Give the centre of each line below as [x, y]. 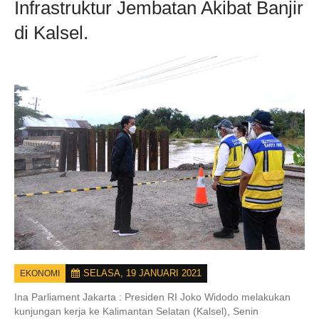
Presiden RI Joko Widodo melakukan [208, 297]
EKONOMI [40, 273]
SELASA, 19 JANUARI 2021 [142, 273]
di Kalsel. [51, 33]
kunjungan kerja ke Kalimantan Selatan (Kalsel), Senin [136, 311]
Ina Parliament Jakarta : [69, 297]
